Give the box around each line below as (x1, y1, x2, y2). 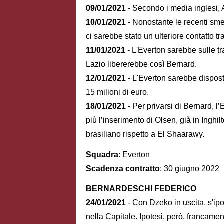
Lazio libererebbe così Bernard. (86, 59, 197, 68)
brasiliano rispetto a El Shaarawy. (86, 129, 204, 138)
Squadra (86, 150, 118, 159)
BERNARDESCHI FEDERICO (86, 184, 196, 193)
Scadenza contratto (86, 164, 160, 173)
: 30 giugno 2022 (160, 164, 219, 173)
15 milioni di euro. (86, 87, 149, 96)
